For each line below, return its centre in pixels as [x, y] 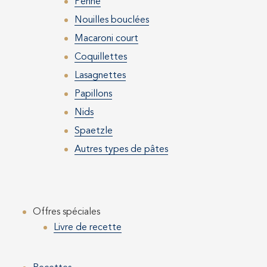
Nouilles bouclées [112, 21]
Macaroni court [106, 39]
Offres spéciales [66, 212]
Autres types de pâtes [121, 150]
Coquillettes [101, 58]
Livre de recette [88, 228]
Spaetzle [94, 131]
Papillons [93, 94]
